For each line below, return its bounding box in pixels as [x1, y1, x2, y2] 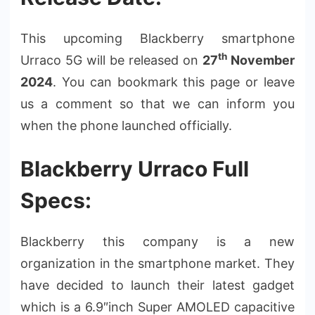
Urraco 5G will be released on [20, 52, 202, 67]
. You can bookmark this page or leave [53, 74, 295, 89]
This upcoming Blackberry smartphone [20, 30, 295, 46]
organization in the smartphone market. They [20, 255, 295, 271]
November [227, 52, 295, 67]
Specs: [20, 187, 91, 213]
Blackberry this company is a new [20, 233, 295, 249]
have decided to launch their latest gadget [20, 277, 295, 292]
